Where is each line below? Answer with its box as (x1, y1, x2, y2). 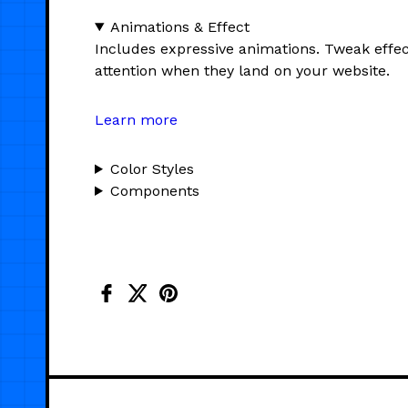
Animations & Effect (109, 17, 250, 36)
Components (109, 181, 199, 199)
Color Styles (109, 159, 194, 178)
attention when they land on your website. (95, 61, 390, 79)
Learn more (95, 110, 178, 128)
